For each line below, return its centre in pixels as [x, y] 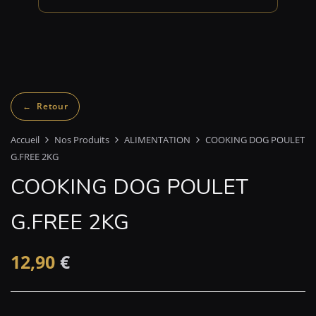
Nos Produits [82, 139]
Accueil [25, 139]
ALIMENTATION [157, 139]
